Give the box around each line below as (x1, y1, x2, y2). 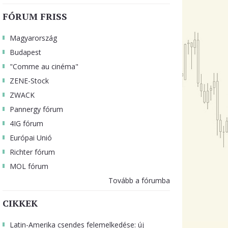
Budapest (9, 47, 41, 57)
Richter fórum (9, 147, 55, 157)
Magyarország (9, 33, 57, 43)
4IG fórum (9, 119, 43, 128)
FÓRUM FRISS (2, 10, 67, 22)
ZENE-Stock (9, 76, 49, 85)
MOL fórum (9, 161, 48, 171)
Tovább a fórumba (108, 176, 170, 185)
